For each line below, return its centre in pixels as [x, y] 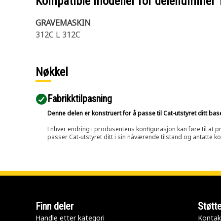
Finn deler [55, 206]
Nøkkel [52, 72]
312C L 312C [58, 35]
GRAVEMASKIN [63, 23]
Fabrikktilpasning [80, 99]
